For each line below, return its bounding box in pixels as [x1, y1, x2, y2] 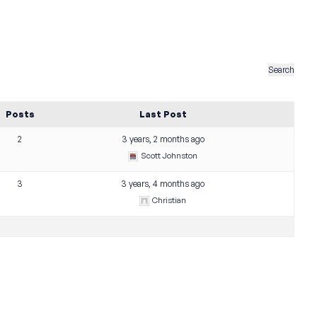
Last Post [139, 109, 187, 120]
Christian [152, 195, 187, 205]
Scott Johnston [141, 151, 198, 161]
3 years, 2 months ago [121, 134, 204, 144]
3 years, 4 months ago [121, 178, 205, 189]
